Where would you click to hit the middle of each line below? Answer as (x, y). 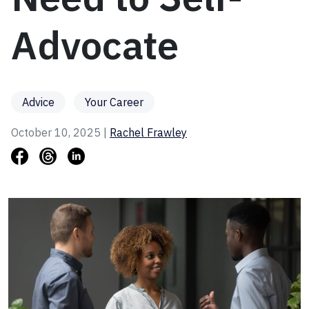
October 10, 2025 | (60, 133)
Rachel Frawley (148, 133)
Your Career (114, 102)
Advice (38, 102)
